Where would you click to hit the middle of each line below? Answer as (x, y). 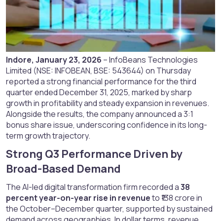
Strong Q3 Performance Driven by (94, 154)
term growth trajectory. (48, 136)
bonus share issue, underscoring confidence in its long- (107, 125)
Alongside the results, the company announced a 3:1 (100, 114)
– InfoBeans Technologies (150, 60)
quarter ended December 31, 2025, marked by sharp (99, 92)
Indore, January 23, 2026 (54, 60)
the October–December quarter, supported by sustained (109, 209)
